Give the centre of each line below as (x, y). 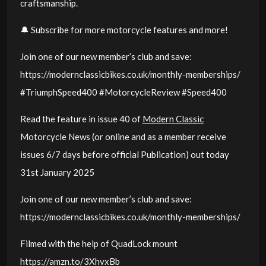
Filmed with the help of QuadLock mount (99, 243)
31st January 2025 (57, 172)
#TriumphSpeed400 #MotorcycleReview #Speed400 (123, 92)
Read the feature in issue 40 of (81, 118)
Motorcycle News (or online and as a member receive (123, 136)
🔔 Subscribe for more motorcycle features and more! (124, 29)
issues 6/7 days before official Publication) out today (124, 154)
